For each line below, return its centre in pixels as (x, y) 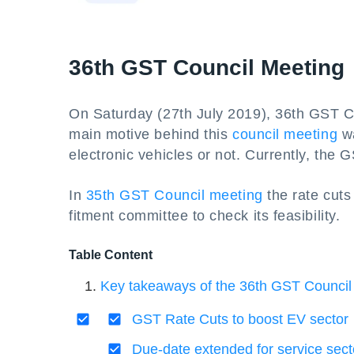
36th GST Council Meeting (207, 68)
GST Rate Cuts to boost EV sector (240, 319)
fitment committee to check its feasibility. (205, 216)
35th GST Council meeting (174, 195)
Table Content (111, 255)
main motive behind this (151, 134)
